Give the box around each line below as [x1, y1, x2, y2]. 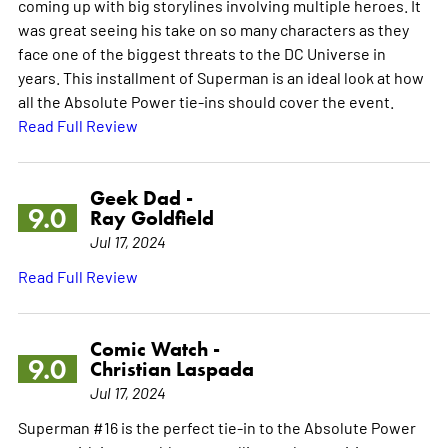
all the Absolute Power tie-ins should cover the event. [17, 90, 394, 111]
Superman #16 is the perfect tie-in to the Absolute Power [17, 416, 416, 437]
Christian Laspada [89, 356, 254, 381]
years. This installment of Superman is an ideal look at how [17, 66, 424, 87]
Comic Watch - [89, 336, 220, 361]
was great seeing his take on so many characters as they [17, 18, 409, 39]
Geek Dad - [89, 185, 193, 210]
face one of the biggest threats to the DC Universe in [17, 42, 386, 63]
